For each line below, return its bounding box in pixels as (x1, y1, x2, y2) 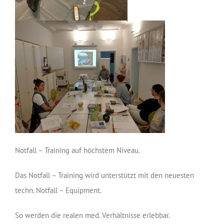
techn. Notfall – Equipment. (15, 185, 101, 195)
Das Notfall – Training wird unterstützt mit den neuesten (15, 170, 194, 180)
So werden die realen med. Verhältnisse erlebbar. (15, 210, 170, 220)
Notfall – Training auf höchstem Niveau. (15, 145, 140, 155)
